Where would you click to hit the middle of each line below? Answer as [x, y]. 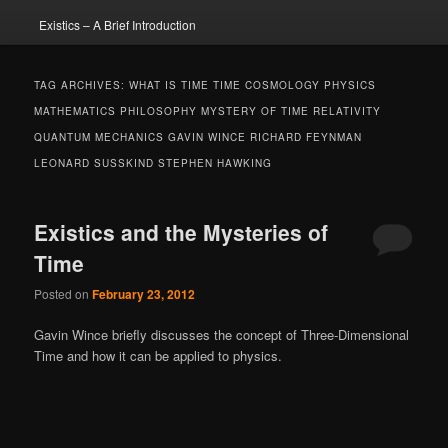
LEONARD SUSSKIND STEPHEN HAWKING [153, 162]
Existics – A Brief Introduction [117, 24]
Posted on [63, 294]
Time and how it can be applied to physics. [158, 356]
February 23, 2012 [144, 294]
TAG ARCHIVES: [82, 84]
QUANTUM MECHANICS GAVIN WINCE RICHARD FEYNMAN [198, 136]
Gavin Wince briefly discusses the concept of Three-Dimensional [222, 335]
